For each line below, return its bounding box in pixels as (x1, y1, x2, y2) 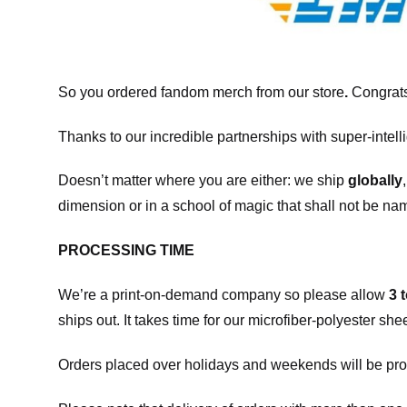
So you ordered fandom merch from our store (58, 84, 344, 100)
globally (348, 173, 402, 189)
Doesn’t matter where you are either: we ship (58, 173, 348, 189)
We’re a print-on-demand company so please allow (58, 286, 389, 303)
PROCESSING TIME (58, 243, 194, 259)
